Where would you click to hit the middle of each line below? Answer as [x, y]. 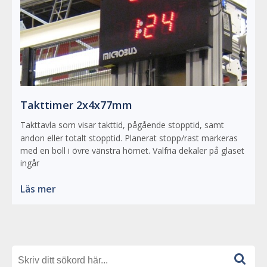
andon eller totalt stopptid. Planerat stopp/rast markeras [129, 138]
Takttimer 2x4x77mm [76, 105]
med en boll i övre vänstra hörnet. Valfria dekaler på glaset [132, 151]
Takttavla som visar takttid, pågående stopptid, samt [122, 125]
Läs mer [38, 189]
